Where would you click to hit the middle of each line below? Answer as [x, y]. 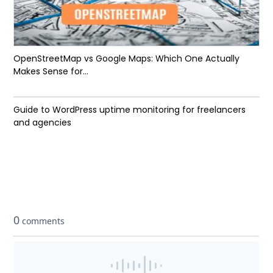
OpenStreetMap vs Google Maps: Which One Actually [127, 58]
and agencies [43, 122]
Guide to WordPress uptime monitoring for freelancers [130, 109]
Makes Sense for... [51, 71]
